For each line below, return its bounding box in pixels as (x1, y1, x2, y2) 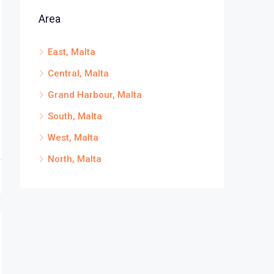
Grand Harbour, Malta (48, 89, 142, 101)
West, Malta (48, 132, 98, 144)
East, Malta (48, 46, 95, 58)
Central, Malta (48, 68, 109, 80)
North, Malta (48, 154, 102, 165)
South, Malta (48, 111, 102, 122)
